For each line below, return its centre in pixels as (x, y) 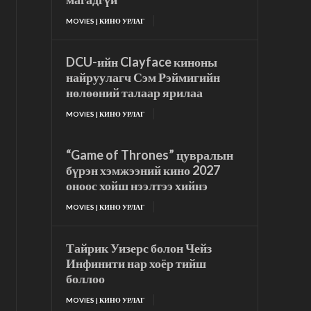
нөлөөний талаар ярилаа (135, 93)
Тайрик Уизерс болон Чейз (139, 248)
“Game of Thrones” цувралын (150, 155)
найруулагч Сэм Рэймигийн (143, 77)
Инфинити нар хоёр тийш (136, 263)
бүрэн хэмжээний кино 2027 (143, 170)
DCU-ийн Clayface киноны (142, 62)
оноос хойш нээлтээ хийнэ (137, 186)
